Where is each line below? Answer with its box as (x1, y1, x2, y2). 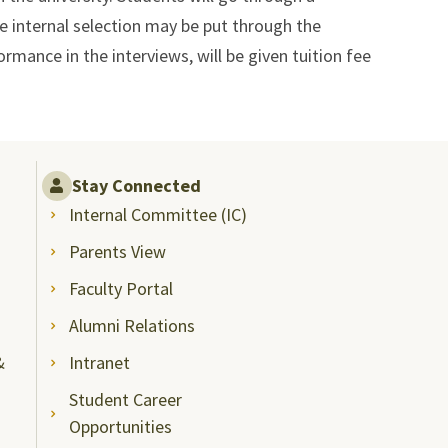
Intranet (69, 350, 131, 374)
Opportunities (69, 414, 173, 438)
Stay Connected (71, 173, 201, 197)
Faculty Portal (69, 276, 174, 300)
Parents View (69, 239, 167, 263)
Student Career (69, 387, 183, 411)
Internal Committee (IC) (69, 202, 248, 226)
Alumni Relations (69, 313, 196, 337)
